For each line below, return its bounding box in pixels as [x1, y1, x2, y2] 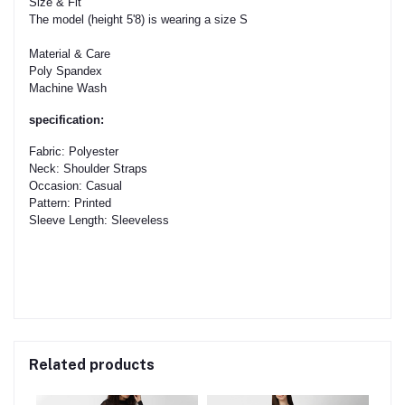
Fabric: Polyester [29, 144, 118, 158]
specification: [29, 112, 104, 127]
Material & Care [29, 46, 110, 61]
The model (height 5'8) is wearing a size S [29, 12, 248, 26]
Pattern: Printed [29, 195, 111, 210]
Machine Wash [29, 80, 107, 95]
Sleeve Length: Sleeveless [29, 212, 169, 227]
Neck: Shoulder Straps [29, 161, 147, 175]
